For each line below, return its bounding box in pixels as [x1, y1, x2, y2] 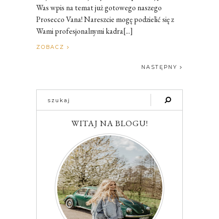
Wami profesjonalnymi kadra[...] [36, 25, 133, 36]
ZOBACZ [36, 44, 67, 50]
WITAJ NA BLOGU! [71, 117, 148, 129]
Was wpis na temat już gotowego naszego [36, 2, 162, 13]
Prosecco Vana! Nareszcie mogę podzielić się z [36, 14, 174, 24]
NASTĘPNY [141, 64, 177, 70]
